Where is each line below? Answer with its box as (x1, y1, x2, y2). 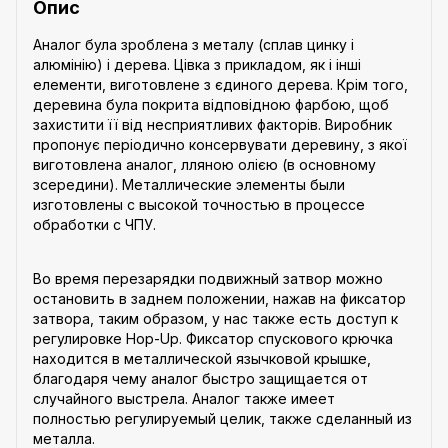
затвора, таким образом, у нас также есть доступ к (33, 309, 398, 327)
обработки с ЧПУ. (33, 215, 156, 233)
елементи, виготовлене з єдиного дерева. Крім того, (33, 75, 408, 93)
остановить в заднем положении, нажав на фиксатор (33, 289, 406, 307)
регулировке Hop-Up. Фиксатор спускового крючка (33, 329, 393, 347)
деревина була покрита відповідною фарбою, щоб (33, 95, 389, 113)
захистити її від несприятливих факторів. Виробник (33, 115, 392, 133)
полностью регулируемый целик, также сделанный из (33, 409, 412, 427)
